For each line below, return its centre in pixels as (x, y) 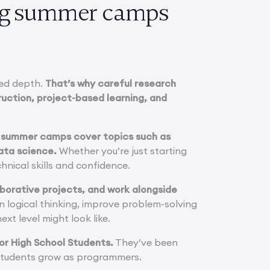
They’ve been (146, 243)
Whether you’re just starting (122, 151)
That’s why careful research (111, 83)
